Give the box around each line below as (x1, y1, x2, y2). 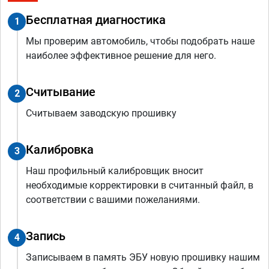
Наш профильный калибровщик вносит (26, 165, 204, 177)
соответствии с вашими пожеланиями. (26, 193, 200, 205)
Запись (26, 228, 65, 243)
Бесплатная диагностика (26, 12, 166, 27)
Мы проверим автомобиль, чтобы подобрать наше (26, 35, 255, 47)
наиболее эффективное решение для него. (26, 49, 216, 61)
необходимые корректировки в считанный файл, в (26, 179, 253, 191)
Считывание (26, 84, 95, 99)
